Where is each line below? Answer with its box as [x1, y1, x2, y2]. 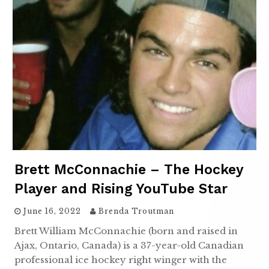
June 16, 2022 [23, 207, 81, 216]
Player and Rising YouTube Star [14, 181, 228, 198]
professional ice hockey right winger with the [14, 254, 227, 266]
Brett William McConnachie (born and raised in [14, 225, 238, 237]
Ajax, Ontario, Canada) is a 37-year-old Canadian [14, 240, 244, 252]
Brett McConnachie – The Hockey [14, 162, 243, 178]
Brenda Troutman [98, 207, 174, 216]
